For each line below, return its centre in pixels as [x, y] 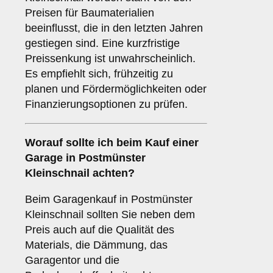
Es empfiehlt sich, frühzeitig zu [99, 74]
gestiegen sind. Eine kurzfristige [102, 44]
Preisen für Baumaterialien [90, 13]
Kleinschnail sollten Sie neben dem [110, 215]
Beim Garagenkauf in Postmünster [109, 200]
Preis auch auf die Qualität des [100, 230]
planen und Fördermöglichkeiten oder [116, 89]
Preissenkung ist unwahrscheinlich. [110, 59]
